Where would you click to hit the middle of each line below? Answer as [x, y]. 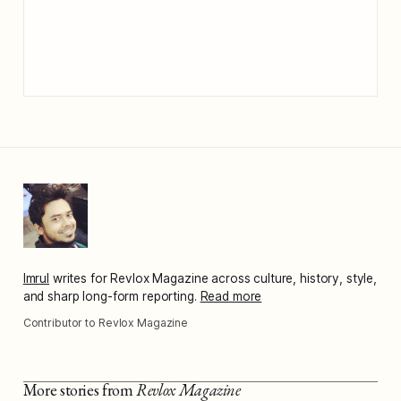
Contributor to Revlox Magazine [106, 322]
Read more [231, 296]
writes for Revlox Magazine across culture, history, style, [215, 278]
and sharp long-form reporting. [110, 296]
